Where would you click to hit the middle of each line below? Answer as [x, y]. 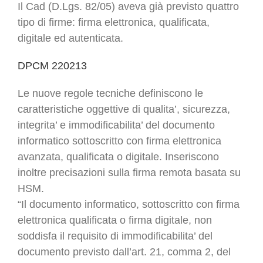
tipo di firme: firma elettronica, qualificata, [114, 23]
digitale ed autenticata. [70, 38]
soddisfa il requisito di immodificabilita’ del [115, 236]
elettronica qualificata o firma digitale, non [115, 220]
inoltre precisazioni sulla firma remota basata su [129, 173]
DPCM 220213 [52, 66]
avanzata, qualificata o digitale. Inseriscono [118, 157]
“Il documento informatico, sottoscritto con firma [129, 205]
